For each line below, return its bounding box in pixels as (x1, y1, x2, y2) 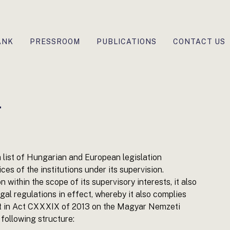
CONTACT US (173, 37, 225, 46)
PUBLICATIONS (97, 37, 157, 46)
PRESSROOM (30, 37, 80, 46)
